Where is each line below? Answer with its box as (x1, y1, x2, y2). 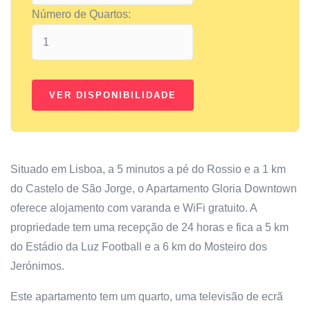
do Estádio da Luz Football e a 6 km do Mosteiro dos (10, 241, 267, 253)
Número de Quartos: (32, 8, 131, 21)
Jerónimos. (10, 260, 64, 273)
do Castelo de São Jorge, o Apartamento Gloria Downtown (10, 183, 297, 195)
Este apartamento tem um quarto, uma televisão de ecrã (10, 291, 283, 303)
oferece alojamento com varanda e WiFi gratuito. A (10, 202, 257, 215)
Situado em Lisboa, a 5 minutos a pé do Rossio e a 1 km (10, 163, 286, 176)
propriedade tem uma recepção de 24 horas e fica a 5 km (10, 221, 289, 234)
